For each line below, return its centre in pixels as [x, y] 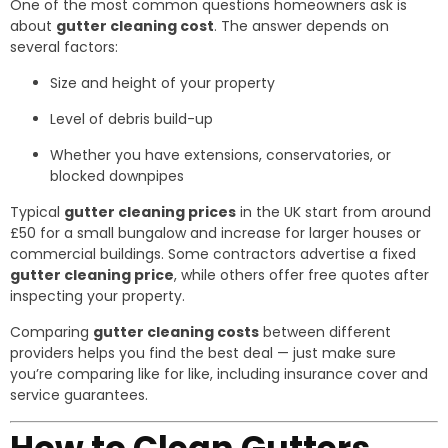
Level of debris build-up [131, 119]
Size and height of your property [162, 83]
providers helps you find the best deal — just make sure [203, 353]
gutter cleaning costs [176, 332]
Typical [37, 212]
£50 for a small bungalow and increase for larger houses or [215, 233]
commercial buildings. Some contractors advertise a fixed [213, 254]
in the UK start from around [333, 212]
